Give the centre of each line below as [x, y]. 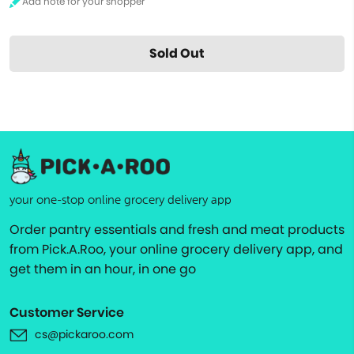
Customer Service [67, 313]
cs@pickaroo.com [84, 334]
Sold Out [177, 53]
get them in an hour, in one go [103, 269]
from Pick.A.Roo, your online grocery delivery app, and [176, 249]
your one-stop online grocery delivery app [121, 200]
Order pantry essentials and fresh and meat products [177, 230]
